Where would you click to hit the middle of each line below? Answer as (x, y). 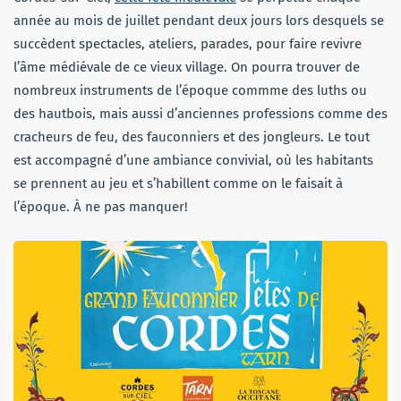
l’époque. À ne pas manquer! (101, 206)
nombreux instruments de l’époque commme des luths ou (190, 90)
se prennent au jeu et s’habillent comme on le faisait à (178, 183)
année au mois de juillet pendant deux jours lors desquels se (199, 20)
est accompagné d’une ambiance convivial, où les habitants (193, 160)
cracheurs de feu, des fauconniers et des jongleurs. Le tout (192, 137)
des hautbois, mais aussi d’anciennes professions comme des (200, 113)
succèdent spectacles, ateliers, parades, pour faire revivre (188, 43)
